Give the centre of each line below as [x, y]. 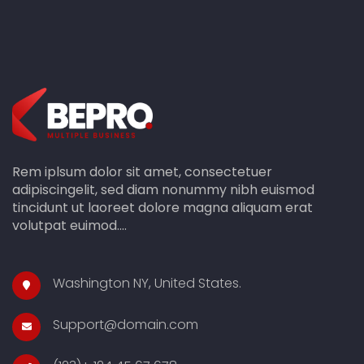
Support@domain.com [126, 325]
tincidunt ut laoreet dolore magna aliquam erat [162, 208]
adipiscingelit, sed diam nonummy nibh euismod [163, 190]
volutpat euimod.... [69, 225]
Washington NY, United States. [147, 283]
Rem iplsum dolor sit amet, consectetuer [142, 172]
